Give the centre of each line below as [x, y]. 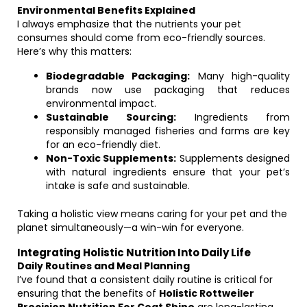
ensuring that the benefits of [88, 293]
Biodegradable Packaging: [118, 76]
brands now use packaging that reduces [168, 90]
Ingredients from [233, 117]
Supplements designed [233, 158]
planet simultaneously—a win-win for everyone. [131, 228]
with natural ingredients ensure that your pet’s [168, 172]
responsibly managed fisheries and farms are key [168, 131]
